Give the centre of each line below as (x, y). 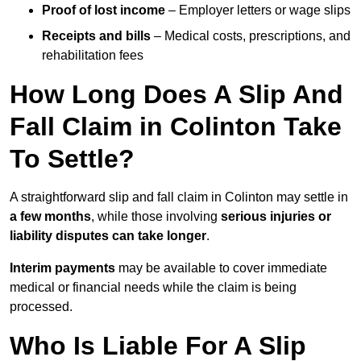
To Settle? (72, 159)
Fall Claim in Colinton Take (176, 127)
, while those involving (156, 217)
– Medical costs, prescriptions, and (251, 36)
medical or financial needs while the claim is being (153, 288)
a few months (50, 217)
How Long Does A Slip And (176, 95)
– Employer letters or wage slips (258, 10)
